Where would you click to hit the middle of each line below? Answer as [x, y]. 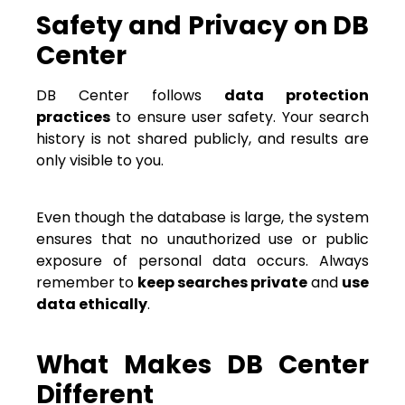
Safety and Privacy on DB [202, 26]
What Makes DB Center [202, 364]
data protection [297, 96]
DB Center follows [130, 96]
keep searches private [222, 282]
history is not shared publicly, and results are [202, 139]
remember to [87, 282]
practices [73, 118]
